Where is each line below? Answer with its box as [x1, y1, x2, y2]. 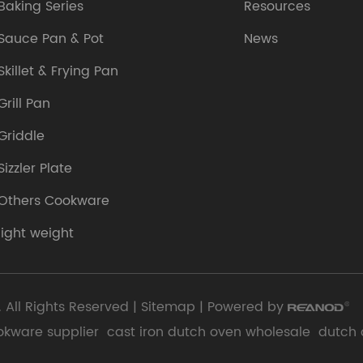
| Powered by [195, 297, 288, 318]
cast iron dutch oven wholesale [107, 321, 310, 343]
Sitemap [141, 297, 195, 318]
